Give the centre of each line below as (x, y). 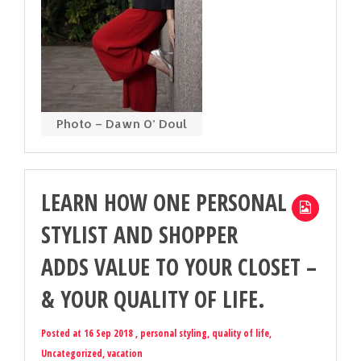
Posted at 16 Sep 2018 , (91, 333)
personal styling (174, 333)
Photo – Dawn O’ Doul (122, 123)
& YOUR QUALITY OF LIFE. (153, 299)
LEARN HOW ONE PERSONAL (164, 202)
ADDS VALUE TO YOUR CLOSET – (179, 266)
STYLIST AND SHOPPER (139, 234)
